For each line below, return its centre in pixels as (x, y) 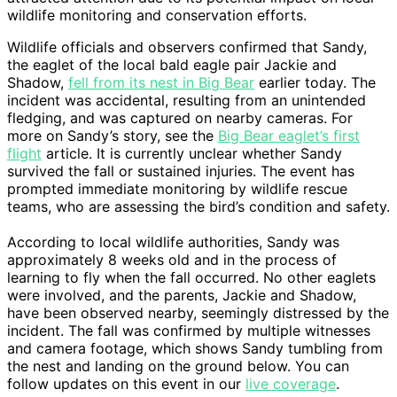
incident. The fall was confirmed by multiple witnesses (189, 330)
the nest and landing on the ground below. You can (178, 366)
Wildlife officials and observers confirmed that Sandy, (187, 47)
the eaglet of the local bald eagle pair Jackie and (172, 64)
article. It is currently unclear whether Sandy (192, 153)
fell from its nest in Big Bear (161, 82)
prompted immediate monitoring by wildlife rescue (177, 188)
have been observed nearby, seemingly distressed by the (198, 312)
